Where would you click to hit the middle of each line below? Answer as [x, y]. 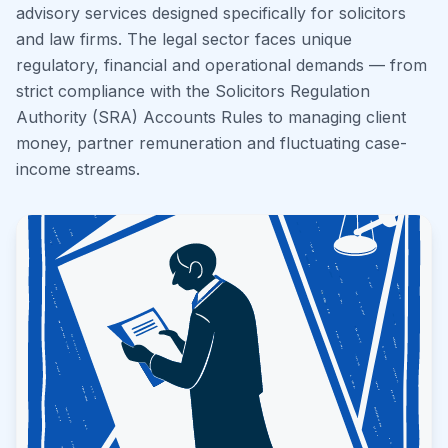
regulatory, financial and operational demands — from [221, 65]
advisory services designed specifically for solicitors [211, 13]
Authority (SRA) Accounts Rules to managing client [211, 117]
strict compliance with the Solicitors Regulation [193, 91]
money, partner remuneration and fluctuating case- [211, 143]
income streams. [78, 169]
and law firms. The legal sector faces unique [184, 39]
